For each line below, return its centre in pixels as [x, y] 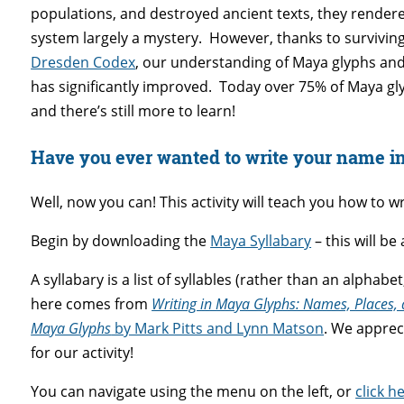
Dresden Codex [83, 63]
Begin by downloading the [121, 241]
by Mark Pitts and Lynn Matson [218, 329]
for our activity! [83, 353]
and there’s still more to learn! [133, 111]
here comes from [92, 304]
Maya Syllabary [261, 241]
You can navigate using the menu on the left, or [193, 392]
